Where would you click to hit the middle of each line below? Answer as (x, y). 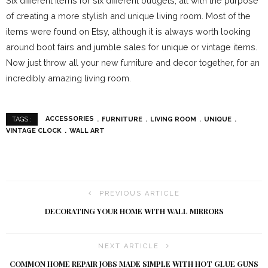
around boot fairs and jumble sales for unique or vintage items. (132, 47)
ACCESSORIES (70, 119)
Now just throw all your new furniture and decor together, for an (133, 63)
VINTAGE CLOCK (34, 131)
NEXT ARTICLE (129, 246)
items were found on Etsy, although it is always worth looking (128, 32)
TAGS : (22, 120)
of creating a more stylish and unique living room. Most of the (128, 16)
